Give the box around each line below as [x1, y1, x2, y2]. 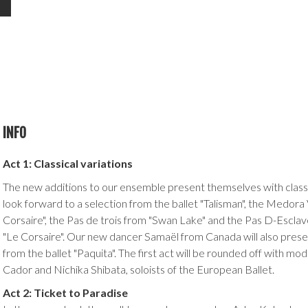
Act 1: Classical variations [3, 157, 133, 170]
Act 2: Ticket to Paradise [3, 286, 128, 299]
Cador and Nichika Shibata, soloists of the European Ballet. [3, 263, 274, 276]
